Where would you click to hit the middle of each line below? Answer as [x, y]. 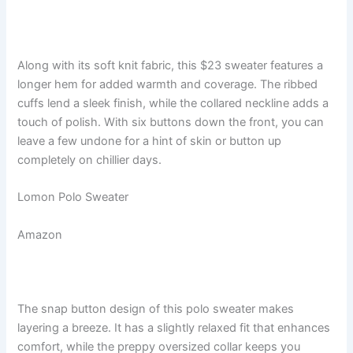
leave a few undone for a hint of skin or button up [150, 141]
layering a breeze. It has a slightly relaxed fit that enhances [174, 328]
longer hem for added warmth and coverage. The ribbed [168, 85]
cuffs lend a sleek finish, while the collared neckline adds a [173, 104]
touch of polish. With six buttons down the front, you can [171, 123]
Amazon [40, 234]
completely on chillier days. [91, 160]
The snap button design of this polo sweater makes [156, 309]
